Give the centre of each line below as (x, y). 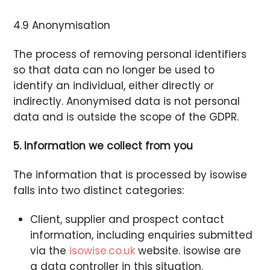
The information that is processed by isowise (130, 174)
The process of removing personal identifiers (130, 54)
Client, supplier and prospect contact (127, 220)
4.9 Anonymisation (62, 25)
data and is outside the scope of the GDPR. (126, 117)
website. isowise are (188, 251)
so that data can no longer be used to (114, 70)
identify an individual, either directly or (114, 85)
